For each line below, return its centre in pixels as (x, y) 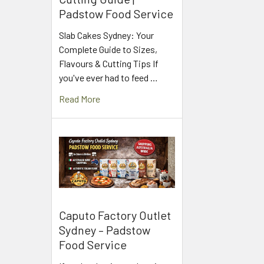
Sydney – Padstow (105, 230)
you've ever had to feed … (108, 78)
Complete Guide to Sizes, (108, 49)
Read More (80, 99)
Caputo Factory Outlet (115, 215)
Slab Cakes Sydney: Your (106, 35)
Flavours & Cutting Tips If (109, 64)
